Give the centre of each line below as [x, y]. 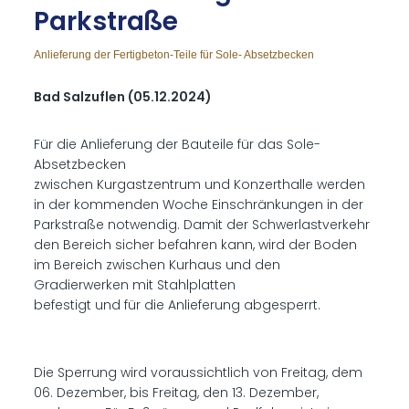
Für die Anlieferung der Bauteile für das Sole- [178, 144]
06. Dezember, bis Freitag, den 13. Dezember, [177, 393]
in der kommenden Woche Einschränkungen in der [199, 204]
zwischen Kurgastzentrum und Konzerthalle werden [200, 184]
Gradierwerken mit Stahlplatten [135, 285]
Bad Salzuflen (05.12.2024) [123, 97]
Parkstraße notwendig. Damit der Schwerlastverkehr [202, 225]
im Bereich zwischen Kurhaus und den [157, 265]
